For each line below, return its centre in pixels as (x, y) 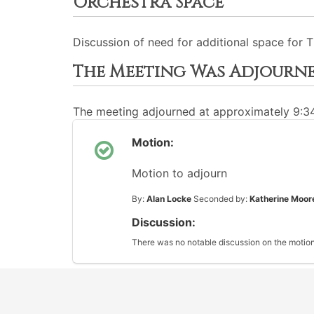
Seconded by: (220, 199)
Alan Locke (169, 199)
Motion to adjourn (179, 173)
